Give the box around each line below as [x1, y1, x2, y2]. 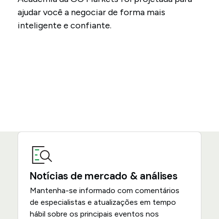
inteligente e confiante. [17, 20, 111, 31]
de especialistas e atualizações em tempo [29, 197, 176, 207]
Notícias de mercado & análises [29, 170, 177, 182]
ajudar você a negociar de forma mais [17, 6, 165, 18]
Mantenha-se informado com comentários [29, 186, 179, 195]
